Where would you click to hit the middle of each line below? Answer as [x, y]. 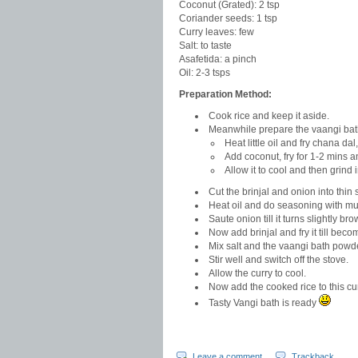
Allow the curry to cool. [257, 273]
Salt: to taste [205, 46]
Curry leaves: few [217, 32]
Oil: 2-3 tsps [205, 73]
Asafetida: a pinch [218, 59]
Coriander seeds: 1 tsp [228, 18]
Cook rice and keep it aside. [269, 116]
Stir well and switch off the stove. [278, 260]
